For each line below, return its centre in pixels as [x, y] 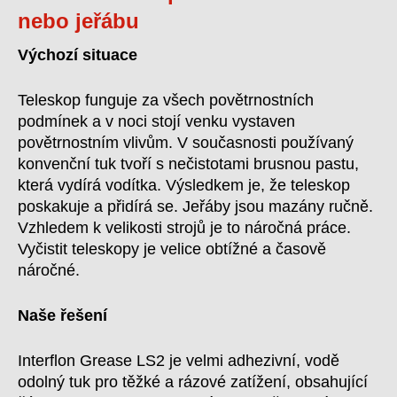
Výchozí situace [78, 55]
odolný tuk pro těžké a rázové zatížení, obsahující [193, 382]
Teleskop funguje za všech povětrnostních [166, 100]
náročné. [49, 270]
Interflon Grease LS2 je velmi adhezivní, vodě [179, 361]
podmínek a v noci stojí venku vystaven [156, 121]
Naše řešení [62, 315]
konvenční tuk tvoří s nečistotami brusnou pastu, [188, 164]
